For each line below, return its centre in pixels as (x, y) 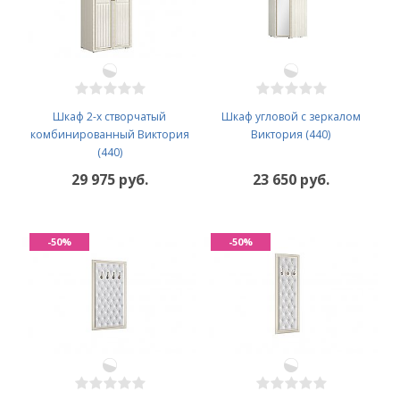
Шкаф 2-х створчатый (109, 116)
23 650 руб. (291, 179)
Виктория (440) (291, 134)
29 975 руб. (109, 179)
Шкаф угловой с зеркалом (291, 116)
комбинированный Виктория (109, 134)
